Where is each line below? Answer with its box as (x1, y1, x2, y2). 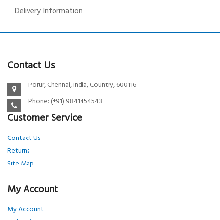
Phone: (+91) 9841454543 (27, 96, 102, 107)
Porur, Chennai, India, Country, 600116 (27, 80, 136, 91)
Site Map (7, 158, 34, 169)
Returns (7, 145, 29, 157)
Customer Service (7, 110, 82, 126)
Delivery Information (15, 5, 82, 18)
